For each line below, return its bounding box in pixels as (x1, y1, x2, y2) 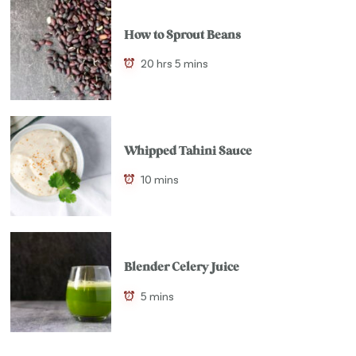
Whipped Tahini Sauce (123, 145, 252, 159)
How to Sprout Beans (123, 29, 241, 42)
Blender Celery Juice (123, 261, 239, 275)
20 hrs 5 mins (140, 56, 208, 70)
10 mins (140, 172, 179, 187)
